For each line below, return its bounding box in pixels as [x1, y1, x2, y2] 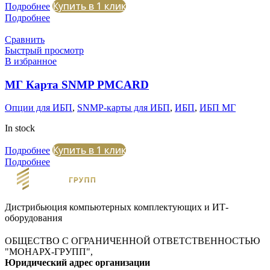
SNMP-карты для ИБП [77, 102, 170, 113]
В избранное [5, 55, 57, 66]
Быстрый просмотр [5, 45, 84, 55]
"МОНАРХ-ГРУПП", [5, 246, 93, 257]
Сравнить [5, 34, 45, 45]
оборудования [5, 212, 62, 223]
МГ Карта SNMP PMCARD [5, 78, 149, 91]
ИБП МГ [199, 102, 236, 113]
